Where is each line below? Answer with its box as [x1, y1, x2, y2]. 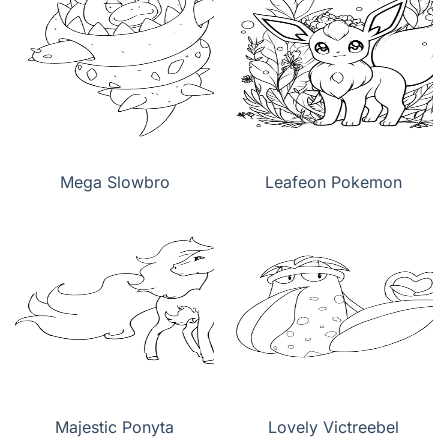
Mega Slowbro [59, 172, 170, 193]
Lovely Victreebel [268, 417, 399, 438]
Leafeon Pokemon [265, 172, 402, 193]
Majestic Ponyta [55, 417, 174, 438]
